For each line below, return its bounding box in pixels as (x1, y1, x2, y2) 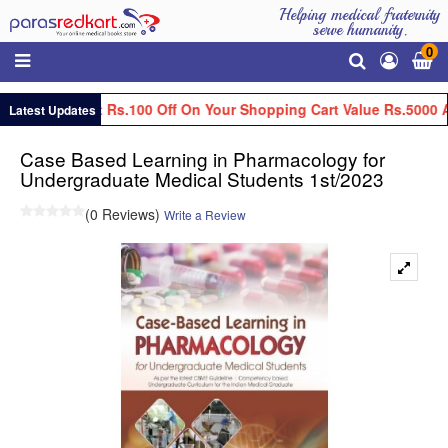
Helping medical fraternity (279, 5, 440, 25)
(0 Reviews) (85, 203, 160, 224)
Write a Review (164, 205, 246, 223)
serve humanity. (312, 20, 407, 40)
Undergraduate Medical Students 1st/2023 (20, 164, 384, 192)
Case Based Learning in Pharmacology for (20, 144, 385, 172)
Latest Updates (6, 100, 96, 119)
